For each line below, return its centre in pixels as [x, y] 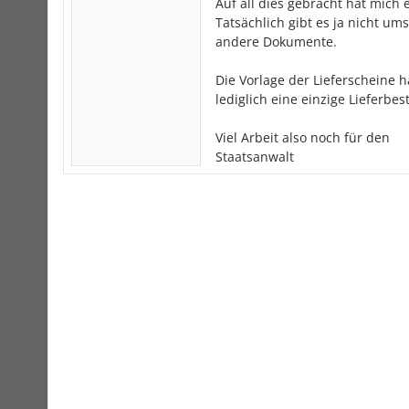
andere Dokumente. [276, 42]
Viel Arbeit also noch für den [303, 137]
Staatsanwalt [255, 157]
